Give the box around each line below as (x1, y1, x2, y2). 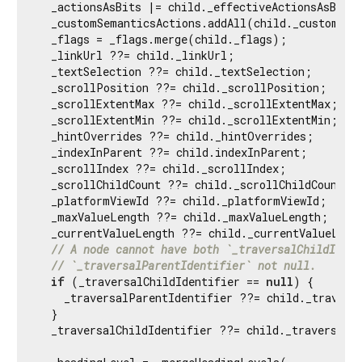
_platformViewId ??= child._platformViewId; (38, 192, 326, 208)
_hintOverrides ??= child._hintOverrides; (38, 128, 314, 144)
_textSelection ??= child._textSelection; (38, 63, 312, 79)
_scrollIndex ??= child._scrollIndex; (38, 160, 286, 176)
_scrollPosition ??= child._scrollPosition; (38, 79, 326, 95)
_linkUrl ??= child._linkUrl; (38, 47, 234, 63)
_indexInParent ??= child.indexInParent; (38, 144, 307, 160)
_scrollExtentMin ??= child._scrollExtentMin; (38, 112, 338, 128)
